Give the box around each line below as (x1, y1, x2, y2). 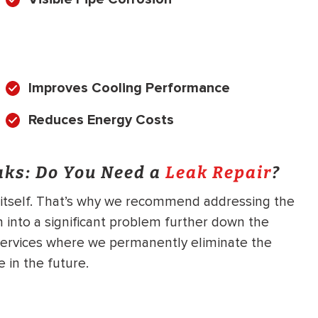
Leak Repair (165, 162, 272, 182)
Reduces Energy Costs (28, 111, 174, 128)
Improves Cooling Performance (28, 79, 230, 97)
